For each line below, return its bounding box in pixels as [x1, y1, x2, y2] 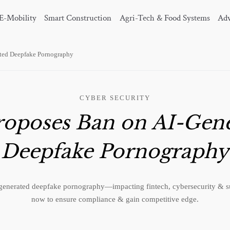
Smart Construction [44, 12, 112, 24]
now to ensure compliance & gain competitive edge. [31, 195, 199, 204]
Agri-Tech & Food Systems [119, 12, 210, 24]
